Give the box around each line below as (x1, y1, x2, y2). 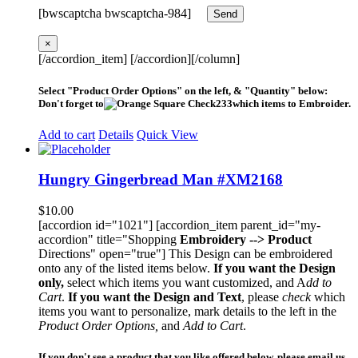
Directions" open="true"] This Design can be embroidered (38, 247, 332, 261)
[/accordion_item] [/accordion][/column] (38, 52, 240, 66)
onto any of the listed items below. (38, 261, 213, 276)
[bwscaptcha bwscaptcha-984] (38, 6, 207, 21)
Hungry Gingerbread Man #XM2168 (38, 171, 283, 189)
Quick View (137, 127, 198, 141)
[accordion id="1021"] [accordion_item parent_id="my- (38, 218, 320, 233)
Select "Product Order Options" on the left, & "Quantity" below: (38, 84, 328, 97)
